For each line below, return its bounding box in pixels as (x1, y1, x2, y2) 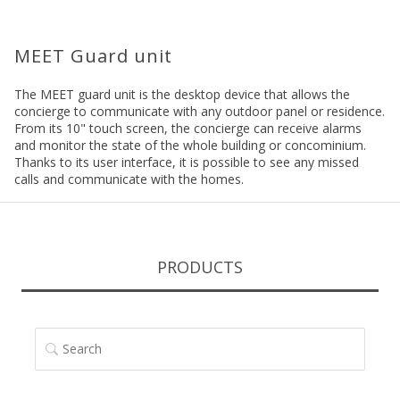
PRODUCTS (157, 255, 243, 278)
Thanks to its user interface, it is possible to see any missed (14, 153, 359, 171)
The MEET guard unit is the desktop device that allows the (14, 85, 350, 103)
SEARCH (34, 326, 93, 348)
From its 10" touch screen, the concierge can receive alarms (14, 119, 362, 137)
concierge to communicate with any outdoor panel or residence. (14, 102, 385, 120)
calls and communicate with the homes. (14, 170, 244, 187)
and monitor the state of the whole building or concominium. (14, 136, 366, 154)
